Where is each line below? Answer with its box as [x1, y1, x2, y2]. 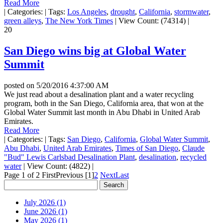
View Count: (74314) [116, 16, 188, 25]
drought [111, 7, 135, 16]
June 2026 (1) [24, 207, 67, 216]
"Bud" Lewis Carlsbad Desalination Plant [4, 153, 135, 162]
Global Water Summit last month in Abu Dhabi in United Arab [4, 108, 200, 117]
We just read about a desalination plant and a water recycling [4, 90, 194, 99]
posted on [4, 81, 36, 90]
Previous [56, 171, 83, 180]
